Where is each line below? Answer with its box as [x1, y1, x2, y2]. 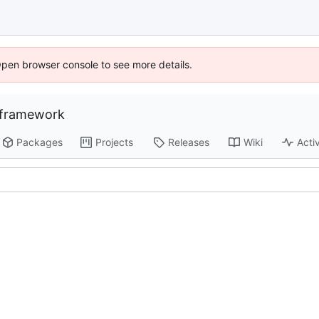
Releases [168, 136, 210, 149]
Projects [95, 136, 134, 149]
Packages [16, 136, 63, 149]
